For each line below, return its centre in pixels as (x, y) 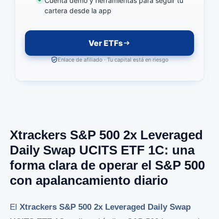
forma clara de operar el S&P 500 (107, 165)
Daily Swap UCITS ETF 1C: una (102, 150)
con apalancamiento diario (89, 181)
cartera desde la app (78, 10)
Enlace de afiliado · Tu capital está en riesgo (113, 60)
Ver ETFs (106, 43)
